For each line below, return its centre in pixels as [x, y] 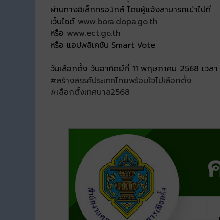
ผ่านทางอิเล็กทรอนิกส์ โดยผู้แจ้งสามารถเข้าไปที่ [130, 10]
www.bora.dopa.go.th [118, 22]
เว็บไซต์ [64, 22]
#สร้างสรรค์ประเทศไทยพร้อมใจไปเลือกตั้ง [121, 81]
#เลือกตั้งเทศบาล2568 [90, 93]
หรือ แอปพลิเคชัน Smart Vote [103, 45]
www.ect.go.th [94, 34]
